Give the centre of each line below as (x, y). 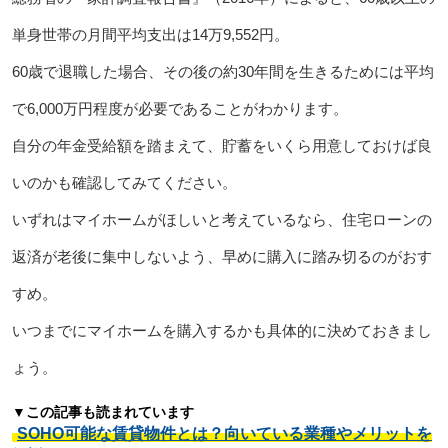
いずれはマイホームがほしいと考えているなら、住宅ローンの (221, 219)
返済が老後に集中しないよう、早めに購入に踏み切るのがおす (221, 256)
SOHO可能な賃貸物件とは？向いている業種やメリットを (224, 433)
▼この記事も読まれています (102, 411)
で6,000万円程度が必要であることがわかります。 (179, 108)
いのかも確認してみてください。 (124, 182)
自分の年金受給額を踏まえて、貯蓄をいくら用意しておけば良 (221, 145)
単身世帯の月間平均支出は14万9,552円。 (150, 34)
